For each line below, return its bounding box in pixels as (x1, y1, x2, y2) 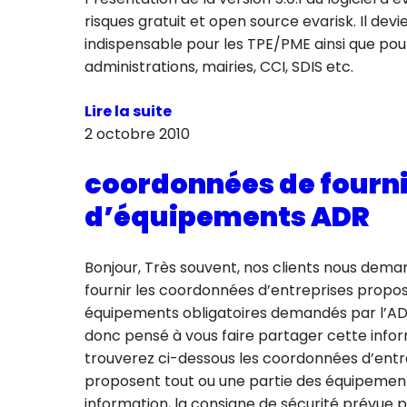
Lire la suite (84, 101, 172, 123)
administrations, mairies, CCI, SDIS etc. (84, 56, 353, 78)
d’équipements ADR (84, 198, 370, 237)
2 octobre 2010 (84, 124, 190, 145)
